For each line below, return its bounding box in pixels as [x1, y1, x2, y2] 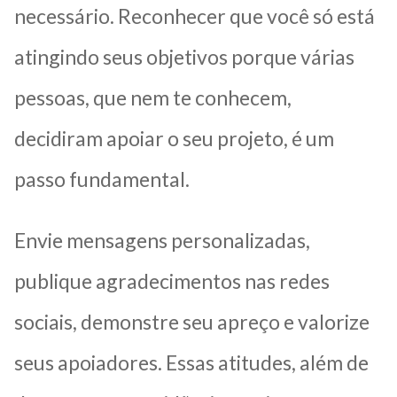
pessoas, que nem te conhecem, [14, 84, 292, 110]
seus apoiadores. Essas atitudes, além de [14, 349, 369, 375]
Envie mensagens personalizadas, [14, 227, 310, 253]
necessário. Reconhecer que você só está [14, 3, 375, 28]
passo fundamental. [14, 166, 193, 191]
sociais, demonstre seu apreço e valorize [14, 308, 370, 334]
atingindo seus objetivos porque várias [14, 43, 354, 69]
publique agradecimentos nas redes [14, 268, 330, 293]
